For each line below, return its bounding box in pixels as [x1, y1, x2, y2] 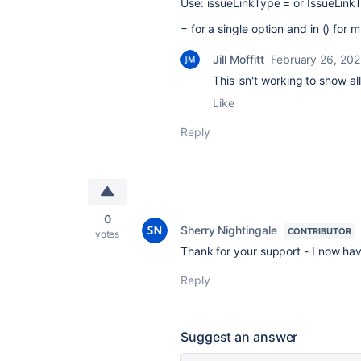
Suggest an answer [180, 329, 298, 346]
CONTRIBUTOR [287, 226, 351, 238]
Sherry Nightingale [180, 223, 277, 238]
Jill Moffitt [213, 52, 264, 67]
